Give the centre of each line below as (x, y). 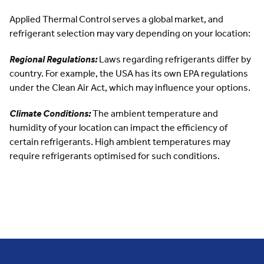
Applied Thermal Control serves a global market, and (116, 19)
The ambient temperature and (154, 113)
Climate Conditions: (50, 113)
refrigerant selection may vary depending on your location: (130, 33)
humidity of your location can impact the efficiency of (118, 127)
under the (31, 87)
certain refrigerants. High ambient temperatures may (120, 141)
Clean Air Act (78, 87)
